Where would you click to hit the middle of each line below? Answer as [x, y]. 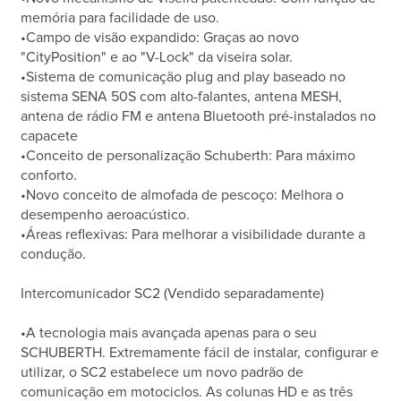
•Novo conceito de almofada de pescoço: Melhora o [183, 196]
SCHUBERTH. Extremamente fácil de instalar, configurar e [200, 353]
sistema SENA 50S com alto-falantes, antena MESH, [182, 97]
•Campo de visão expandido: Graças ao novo [160, 38]
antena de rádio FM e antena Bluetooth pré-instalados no [199, 117]
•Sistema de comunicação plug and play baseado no [183, 77]
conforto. [49, 176]
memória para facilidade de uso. [120, 18]
